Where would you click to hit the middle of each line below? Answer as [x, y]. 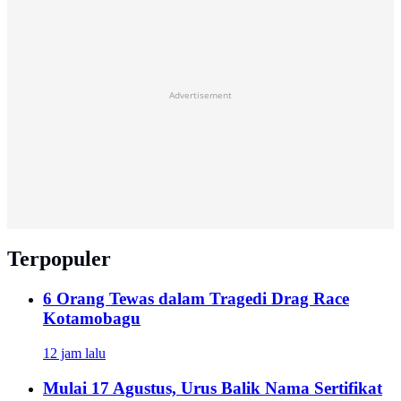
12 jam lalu [74, 353]
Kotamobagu [92, 319]
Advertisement [200, 95]
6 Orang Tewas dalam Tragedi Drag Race [196, 299]
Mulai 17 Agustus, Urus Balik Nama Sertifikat [213, 388]
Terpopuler [59, 259]
